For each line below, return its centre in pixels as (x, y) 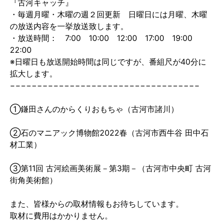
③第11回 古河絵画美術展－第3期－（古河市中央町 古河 (110, 168)
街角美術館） (34, 180)
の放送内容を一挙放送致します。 (69, 26)
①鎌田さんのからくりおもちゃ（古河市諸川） (94, 109)
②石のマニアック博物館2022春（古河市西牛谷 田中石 (109, 133)
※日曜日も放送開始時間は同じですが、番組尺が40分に (108, 62)
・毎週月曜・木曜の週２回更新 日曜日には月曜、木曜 (109, 14)
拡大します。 (34, 74)
